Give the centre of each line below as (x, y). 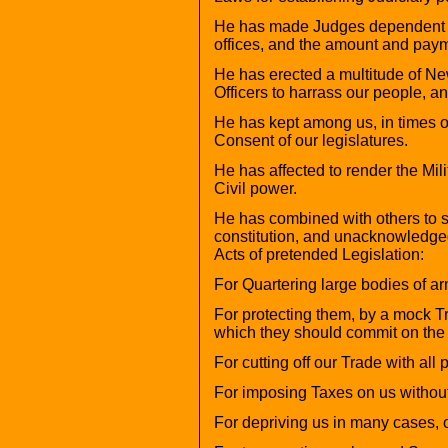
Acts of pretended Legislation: (318, 254)
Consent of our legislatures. (310, 140)
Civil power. (255, 188)
